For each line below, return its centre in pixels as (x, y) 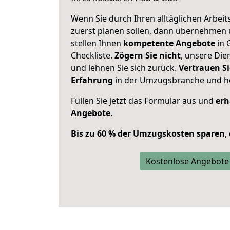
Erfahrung (92, 80)
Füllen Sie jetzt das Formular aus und (143, 101)
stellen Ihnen (97, 43)
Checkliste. (93, 55)
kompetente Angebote (169, 43)
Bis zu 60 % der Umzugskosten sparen (148, 133)
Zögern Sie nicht (148, 55)
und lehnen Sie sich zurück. (125, 68)
